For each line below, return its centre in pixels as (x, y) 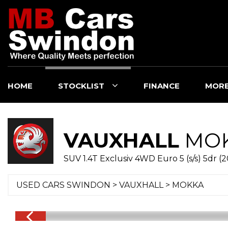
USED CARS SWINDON (63, 185)
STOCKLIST (81, 86)
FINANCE (162, 86)
